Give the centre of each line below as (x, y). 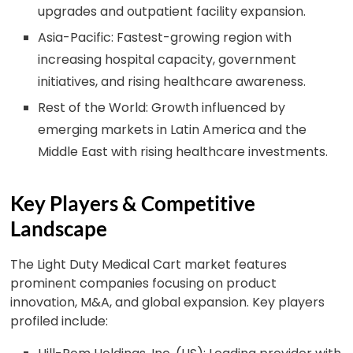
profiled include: (59, 321)
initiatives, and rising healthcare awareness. (172, 82)
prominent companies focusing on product (144, 283)
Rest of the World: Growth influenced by (162, 108)
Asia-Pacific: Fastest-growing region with (165, 37)
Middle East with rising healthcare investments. (183, 152)
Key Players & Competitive (133, 203)
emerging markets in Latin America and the (173, 130)
